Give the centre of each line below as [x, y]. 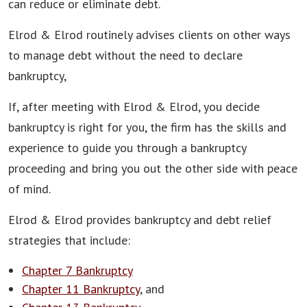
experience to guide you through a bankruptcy [127, 148]
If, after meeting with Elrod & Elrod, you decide [134, 107]
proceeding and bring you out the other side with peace [153, 169]
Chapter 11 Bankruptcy [81, 289]
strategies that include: [69, 241]
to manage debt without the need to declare [125, 56]
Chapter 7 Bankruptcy [77, 271]
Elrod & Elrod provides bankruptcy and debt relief [140, 220]
